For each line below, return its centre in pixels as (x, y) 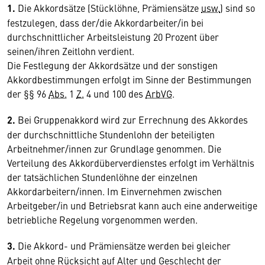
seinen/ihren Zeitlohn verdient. (71, 51)
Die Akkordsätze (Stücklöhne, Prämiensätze (108, 8)
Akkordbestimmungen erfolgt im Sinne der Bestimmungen (129, 79)
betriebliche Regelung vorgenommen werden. (102, 219)
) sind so (237, 8)
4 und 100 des (115, 93)
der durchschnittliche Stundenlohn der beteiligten (111, 134)
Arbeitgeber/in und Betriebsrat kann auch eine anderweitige (132, 205)
